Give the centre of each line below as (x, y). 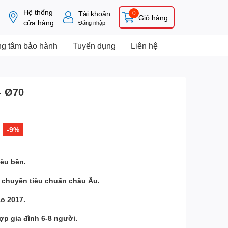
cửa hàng (39, 23)
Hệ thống (38, 12)
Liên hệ (144, 45)
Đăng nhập (92, 22)
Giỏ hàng (153, 17)
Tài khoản (94, 13)
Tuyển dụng (94, 45)
